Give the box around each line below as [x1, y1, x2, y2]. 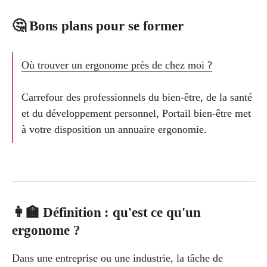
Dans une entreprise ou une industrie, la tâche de [12, 252, 223, 264]
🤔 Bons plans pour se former [12, 18, 184, 34]
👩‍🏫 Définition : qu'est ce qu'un [12, 204, 201, 220]
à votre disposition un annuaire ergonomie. [21, 123, 207, 135]
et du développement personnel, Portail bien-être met [21, 107, 251, 119]
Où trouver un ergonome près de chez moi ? [21, 58, 212, 71]
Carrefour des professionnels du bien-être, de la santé [21, 91, 252, 103]
